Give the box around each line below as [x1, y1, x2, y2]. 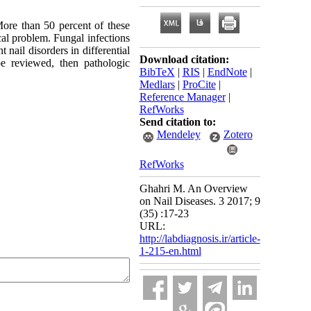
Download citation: [139, 53, 229, 65]
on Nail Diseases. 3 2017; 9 [139, 195, 260, 207]
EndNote [207, 66, 247, 78]
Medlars [139, 78, 175, 90]
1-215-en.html [139, 245, 201, 257]
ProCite [182, 78, 216, 90]
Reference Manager [139, 91, 226, 103]
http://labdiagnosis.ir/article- [139, 233, 260, 244]
